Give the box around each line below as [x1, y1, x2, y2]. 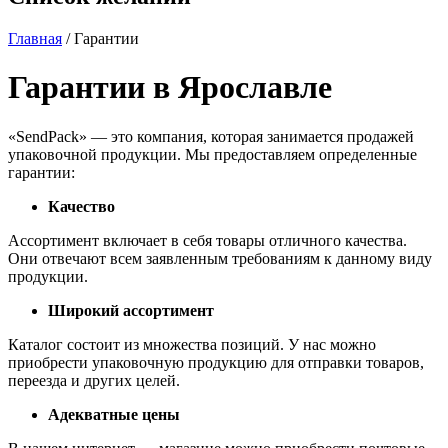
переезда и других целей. [8, 371, 180, 389]
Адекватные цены [48, 405, 180, 423]
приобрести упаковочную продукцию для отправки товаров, [8, 353, 424, 371]
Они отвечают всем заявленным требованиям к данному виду [8, 249, 432, 267]
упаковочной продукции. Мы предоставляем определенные [8, 145, 417, 163]
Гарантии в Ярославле [8, 69, 332, 106]
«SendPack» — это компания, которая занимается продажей [8, 127, 414, 145]
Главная [8, 29, 62, 47]
